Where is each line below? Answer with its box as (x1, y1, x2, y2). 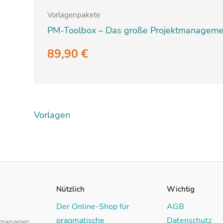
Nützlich (56, 184, 85, 195)
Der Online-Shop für (56, 201, 130, 213)
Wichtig (166, 184, 195, 195)
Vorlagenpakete (47, 9, 100, 20)
